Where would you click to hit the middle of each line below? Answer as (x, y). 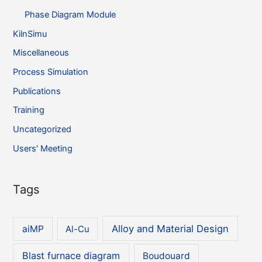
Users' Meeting (43, 148)
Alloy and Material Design (170, 228)
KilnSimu (30, 34)
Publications (37, 91)
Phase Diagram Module (70, 15)
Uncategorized (42, 129)
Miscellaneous (41, 53)
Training (29, 110)
